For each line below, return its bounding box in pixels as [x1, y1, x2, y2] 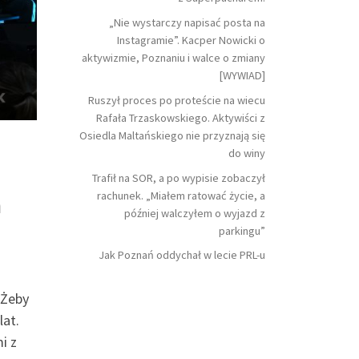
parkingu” [219, 223, 265, 238]
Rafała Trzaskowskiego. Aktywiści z [96, 110, 265, 125]
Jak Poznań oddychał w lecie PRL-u [99, 248, 265, 263]
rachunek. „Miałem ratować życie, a [97, 188, 265, 203]
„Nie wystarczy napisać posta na [109, 14, 265, 30]
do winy [228, 145, 265, 160]
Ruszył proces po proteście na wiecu [88, 92, 265, 107]
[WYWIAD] [219, 67, 265, 83]
